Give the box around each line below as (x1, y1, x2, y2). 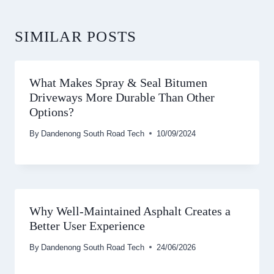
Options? (29, 105, 74, 119)
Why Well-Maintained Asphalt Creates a (29, 204, 231, 218)
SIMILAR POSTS (15, 28, 137, 45)
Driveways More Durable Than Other (29, 91, 215, 105)
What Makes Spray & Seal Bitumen (29, 76, 207, 90)
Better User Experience (29, 218, 145, 232)
